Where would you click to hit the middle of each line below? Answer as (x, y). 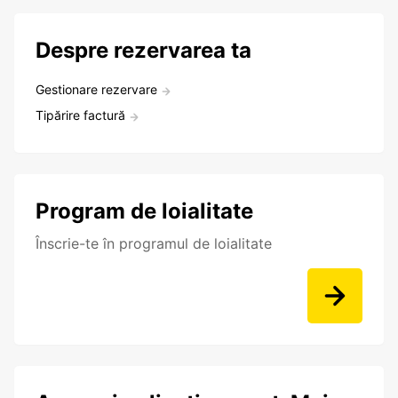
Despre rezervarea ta (143, 51)
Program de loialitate (144, 211)
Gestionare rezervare (96, 90)
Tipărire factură (80, 115)
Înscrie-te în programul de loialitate (154, 244)
